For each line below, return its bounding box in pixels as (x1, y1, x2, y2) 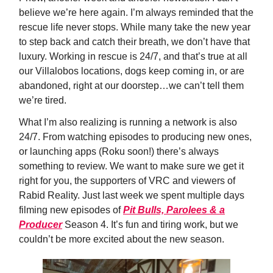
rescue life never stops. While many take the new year (19, 21, 250, 32)
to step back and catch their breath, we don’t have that (19, 36, 250, 47)
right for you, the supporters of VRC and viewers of (19, 175, 235, 186)
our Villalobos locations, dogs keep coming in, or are (19, 65, 244, 76)
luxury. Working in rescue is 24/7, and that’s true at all (19, 51, 247, 62)
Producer (19, 219, 62, 230)
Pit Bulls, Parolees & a (123, 204, 225, 215)
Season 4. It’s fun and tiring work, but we (65, 219, 238, 230)
